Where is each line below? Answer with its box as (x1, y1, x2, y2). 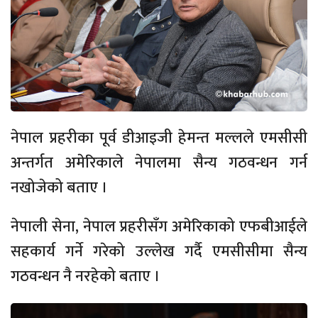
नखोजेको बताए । (11, 175, 108, 202)
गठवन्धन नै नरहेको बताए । (11, 263, 160, 290)
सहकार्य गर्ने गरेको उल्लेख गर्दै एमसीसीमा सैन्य (11, 238, 307, 265)
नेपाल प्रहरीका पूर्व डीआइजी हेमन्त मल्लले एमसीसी (11, 125, 307, 152)
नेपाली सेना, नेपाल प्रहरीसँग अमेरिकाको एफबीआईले (11, 214, 307, 241)
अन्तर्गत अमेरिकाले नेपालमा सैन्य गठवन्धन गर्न (11, 150, 307, 177)
